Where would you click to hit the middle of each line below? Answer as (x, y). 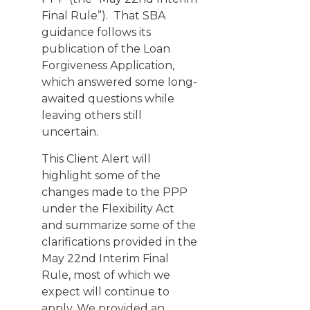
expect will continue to (106, 292)
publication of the (92, 49)
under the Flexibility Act (108, 209)
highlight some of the (101, 175)
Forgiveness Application (107, 65)
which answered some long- (119, 82)
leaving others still (92, 115)
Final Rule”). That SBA (103, 16)
